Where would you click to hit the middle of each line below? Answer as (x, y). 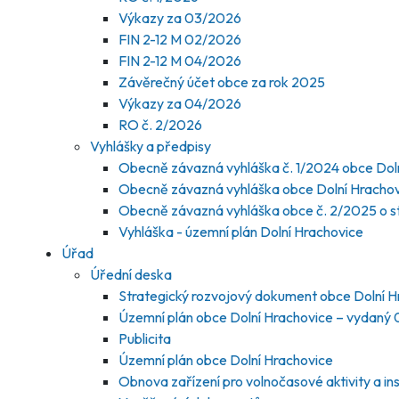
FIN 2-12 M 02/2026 (180, 39)
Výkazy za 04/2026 (180, 103)
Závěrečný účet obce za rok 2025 (222, 82)
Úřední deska (131, 274)
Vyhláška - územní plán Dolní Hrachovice (241, 232)
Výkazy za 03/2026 (180, 18)
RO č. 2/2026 (160, 125)
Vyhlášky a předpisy (151, 146)
